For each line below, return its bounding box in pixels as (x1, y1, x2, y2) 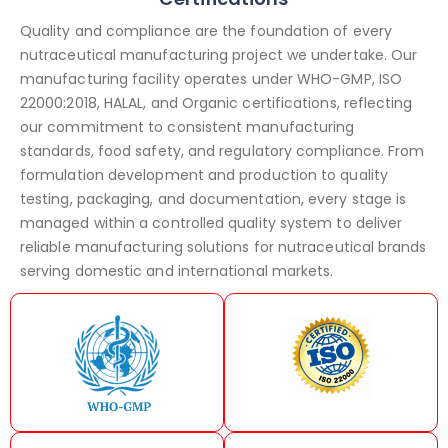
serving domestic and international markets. (20, 261, 334, 282)
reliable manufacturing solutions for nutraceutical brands (20, 237, 427, 258)
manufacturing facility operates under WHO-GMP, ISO (20, 69, 402, 90)
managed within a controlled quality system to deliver (20, 213, 403, 234)
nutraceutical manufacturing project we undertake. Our (20, 45, 418, 66)
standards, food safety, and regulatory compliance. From (20, 141, 425, 162)
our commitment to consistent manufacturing (20, 117, 355, 138)
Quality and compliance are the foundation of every (20, 21, 392, 42)
